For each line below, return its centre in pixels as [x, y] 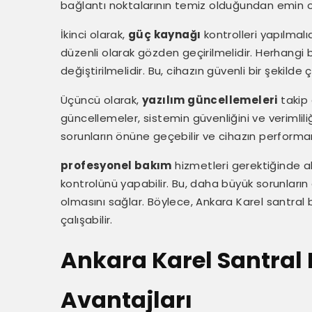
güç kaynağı [165, 34]
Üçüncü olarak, [101, 100]
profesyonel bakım [116, 165]
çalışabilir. [87, 220]
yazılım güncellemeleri [210, 100]
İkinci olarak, [94, 34]
